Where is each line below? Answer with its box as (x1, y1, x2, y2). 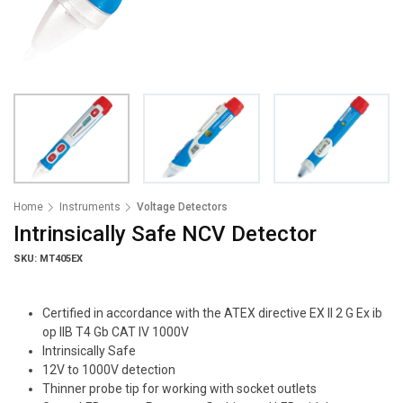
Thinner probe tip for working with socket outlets (42, 381, 317, 396)
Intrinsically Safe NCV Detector (13, 221, 317, 246)
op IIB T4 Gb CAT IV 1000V (42, 325, 189, 339)
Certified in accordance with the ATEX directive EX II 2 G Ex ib (42, 306, 382, 320)
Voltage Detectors (137, 201, 228, 213)
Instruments (59, 201, 121, 213)
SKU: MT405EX (13, 253, 83, 264)
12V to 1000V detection (42, 363, 175, 377)
